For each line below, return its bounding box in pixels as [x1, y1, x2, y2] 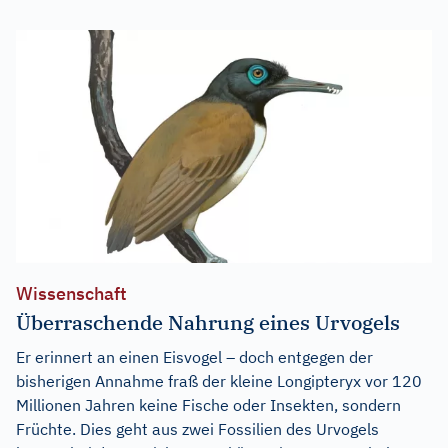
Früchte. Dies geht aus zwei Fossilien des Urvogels [16, 419, 379, 440]
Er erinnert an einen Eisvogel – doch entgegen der [16, 347, 373, 368]
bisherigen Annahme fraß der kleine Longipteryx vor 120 [16, 371, 422, 392]
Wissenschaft [16, 282, 127, 306]
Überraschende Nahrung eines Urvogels [16, 309, 400, 337]
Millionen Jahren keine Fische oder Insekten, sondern [16, 395, 401, 416]
